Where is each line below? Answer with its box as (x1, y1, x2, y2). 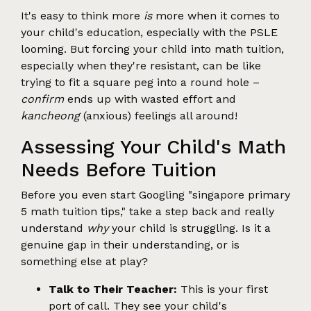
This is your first (177, 282, 268, 296)
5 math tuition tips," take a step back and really (21, 204, 274, 218)
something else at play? (21, 254, 148, 268)
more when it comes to (152, 8, 280, 22)
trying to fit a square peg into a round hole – (21, 75, 260, 89)
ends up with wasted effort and (64, 92, 236, 106)
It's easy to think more (21, 8, 144, 22)
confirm (21, 92, 64, 106)
